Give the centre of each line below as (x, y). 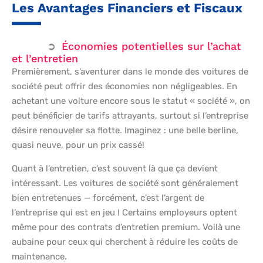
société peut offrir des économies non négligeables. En (124, 86)
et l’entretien (45, 58)
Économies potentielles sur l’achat (151, 46)
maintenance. (39, 256)
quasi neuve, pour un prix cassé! (78, 145)
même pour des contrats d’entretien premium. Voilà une (126, 227)
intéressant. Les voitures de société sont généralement (125, 183)
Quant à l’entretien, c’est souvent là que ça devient (115, 168)
